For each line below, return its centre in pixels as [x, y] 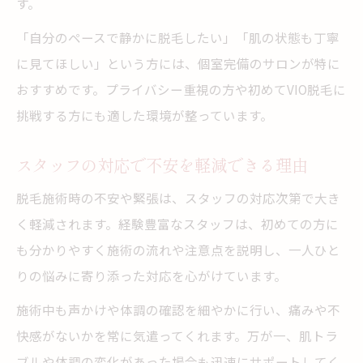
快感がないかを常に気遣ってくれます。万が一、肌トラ [177, 335]
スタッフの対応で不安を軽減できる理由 [162, 164]
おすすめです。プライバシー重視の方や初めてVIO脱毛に [181, 89]
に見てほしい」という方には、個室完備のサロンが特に [178, 63]
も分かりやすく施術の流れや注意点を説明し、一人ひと [178, 250]
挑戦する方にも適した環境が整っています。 [145, 115]
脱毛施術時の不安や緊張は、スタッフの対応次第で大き [178, 198]
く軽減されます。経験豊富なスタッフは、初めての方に [177, 224]
